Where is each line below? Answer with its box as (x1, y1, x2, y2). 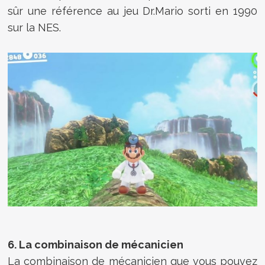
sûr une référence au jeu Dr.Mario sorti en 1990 (8, 5, 257, 18)
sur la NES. (8, 21, 62, 34)
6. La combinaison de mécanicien (8, 238, 184, 251)
